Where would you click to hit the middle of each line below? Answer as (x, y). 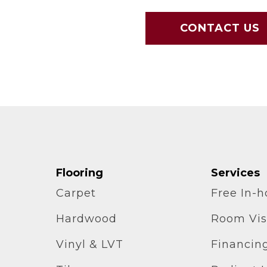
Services (236, 173)
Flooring (79, 173)
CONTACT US (220, 28)
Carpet (76, 193)
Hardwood (86, 218)
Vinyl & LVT (89, 244)
